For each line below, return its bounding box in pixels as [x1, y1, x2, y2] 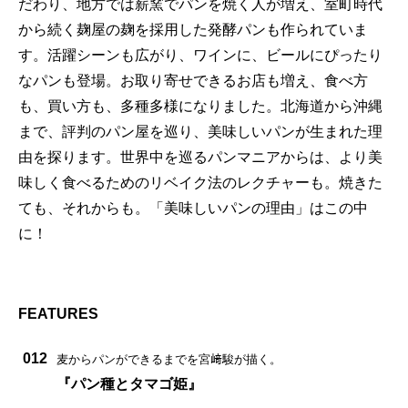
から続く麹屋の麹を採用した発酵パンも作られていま [18, 21, 368, 37]
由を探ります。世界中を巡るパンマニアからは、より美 [18, 148, 382, 165]
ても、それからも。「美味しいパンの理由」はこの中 [18, 199, 368, 216]
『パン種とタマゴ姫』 [56, 375, 202, 392]
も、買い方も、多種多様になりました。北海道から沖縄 [18, 97, 382, 114]
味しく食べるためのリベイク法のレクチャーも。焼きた [18, 174, 382, 190]
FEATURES [18, 305, 98, 321]
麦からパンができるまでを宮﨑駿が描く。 [56, 352, 281, 366]
